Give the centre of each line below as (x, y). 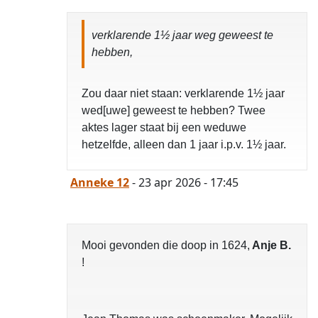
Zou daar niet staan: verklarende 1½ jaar (183, 94)
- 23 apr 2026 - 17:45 (184, 183)
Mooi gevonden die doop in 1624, (166, 246)
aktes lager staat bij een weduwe (164, 128)
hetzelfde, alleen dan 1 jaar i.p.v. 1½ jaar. (184, 145)
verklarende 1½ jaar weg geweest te (182, 35)
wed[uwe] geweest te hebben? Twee (174, 111)
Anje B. (270, 246)
